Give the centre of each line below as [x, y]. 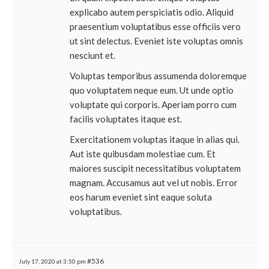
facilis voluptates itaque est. [126, 119]
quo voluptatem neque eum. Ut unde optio [152, 90]
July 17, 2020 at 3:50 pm [52, 261]
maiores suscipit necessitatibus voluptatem [155, 168]
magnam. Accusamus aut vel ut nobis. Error [154, 183]
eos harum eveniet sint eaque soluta [141, 197]
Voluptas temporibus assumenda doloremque [158, 76]
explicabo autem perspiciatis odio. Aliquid [152, 12]
